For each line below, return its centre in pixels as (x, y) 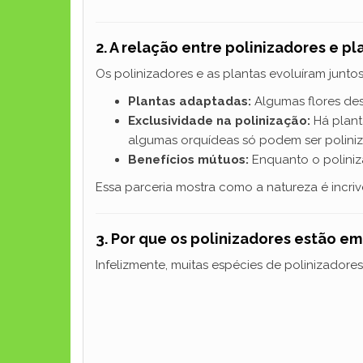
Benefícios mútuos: (188, 160)
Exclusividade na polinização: (219, 121)
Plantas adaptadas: (190, 101)
